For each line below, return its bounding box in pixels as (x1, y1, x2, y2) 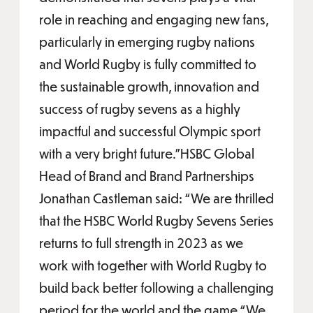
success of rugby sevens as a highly (39, 101, 240, 117)
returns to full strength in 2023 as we (39, 235, 243, 251)
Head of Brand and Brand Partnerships (39, 168, 254, 184)
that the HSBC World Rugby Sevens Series (39, 212, 274, 228)
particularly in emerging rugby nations (39, 34, 255, 50)
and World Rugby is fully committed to (39, 56, 256, 72)
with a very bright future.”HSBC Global (39, 145, 254, 161)
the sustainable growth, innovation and (39, 78, 259, 94)
